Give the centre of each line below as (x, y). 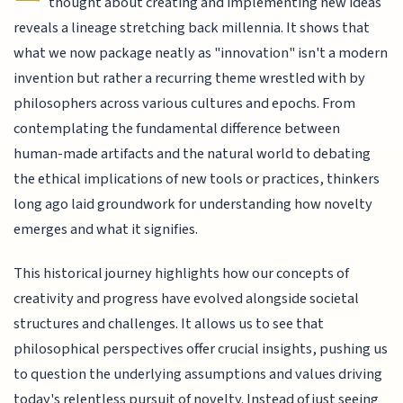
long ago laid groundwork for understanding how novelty (193, 205)
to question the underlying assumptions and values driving (198, 374)
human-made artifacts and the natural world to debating (193, 154)
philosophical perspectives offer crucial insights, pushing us (201, 349)
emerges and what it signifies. (106, 230)
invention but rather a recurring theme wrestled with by (190, 79)
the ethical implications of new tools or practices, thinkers (197, 179)
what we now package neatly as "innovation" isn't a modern (201, 54)
